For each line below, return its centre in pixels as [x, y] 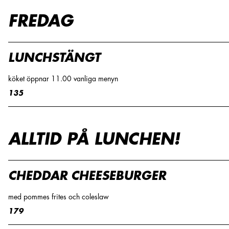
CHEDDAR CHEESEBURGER [87, 176]
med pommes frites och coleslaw [59, 197]
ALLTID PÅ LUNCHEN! [94, 139]
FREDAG [41, 21]
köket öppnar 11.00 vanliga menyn [63, 79]
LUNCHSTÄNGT [54, 58]
